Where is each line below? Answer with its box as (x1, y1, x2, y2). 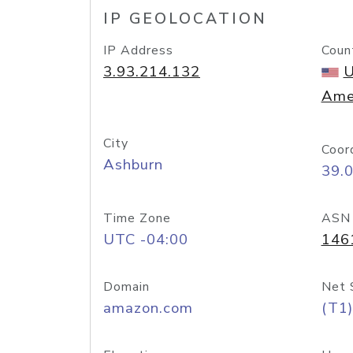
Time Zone (103, 210, 171, 227)
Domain (103, 278, 150, 295)
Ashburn (103, 154, 163, 175)
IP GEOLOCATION (103, 9, 267, 29)
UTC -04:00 (103, 229, 188, 250)
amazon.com (103, 298, 193, 318)
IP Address (103, 42, 173, 59)
